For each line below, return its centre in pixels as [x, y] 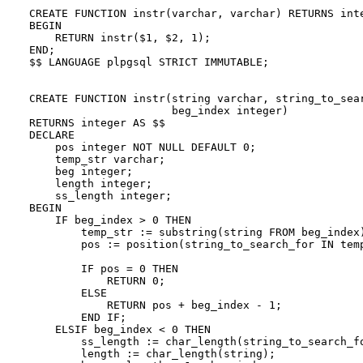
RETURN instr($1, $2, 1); [120, 38]
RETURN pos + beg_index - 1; [156, 305]
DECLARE [52, 135]
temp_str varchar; [97, 160]
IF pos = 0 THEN [104, 269]
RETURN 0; [97, 281]
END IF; [78, 318]
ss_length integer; [100, 196]
